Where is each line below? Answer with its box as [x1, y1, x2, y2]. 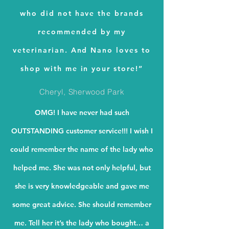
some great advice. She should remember [12, 200, 151, 209]
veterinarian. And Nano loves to [13, 45, 151, 55]
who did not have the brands [20, 9, 144, 18]
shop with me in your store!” [20, 64, 143, 73]
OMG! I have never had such [34, 108, 129, 117]
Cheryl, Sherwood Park [39, 87, 125, 97]
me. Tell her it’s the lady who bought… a [14, 218, 149, 227]
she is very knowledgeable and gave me [14, 181, 149, 191]
